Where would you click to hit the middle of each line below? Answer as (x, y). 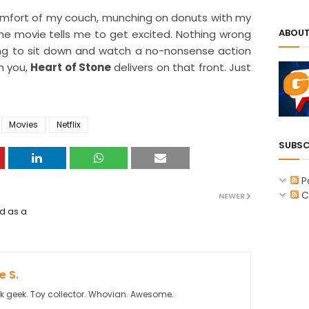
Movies (23, 125)
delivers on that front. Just (181, 68)
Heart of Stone (71, 68)
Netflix (69, 125)
